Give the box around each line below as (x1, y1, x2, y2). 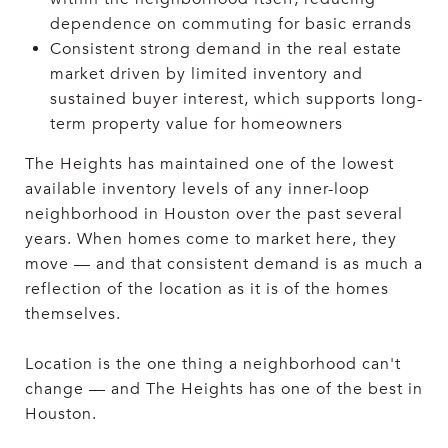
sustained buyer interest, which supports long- (49, 88, 423, 109)
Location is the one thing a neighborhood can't (25, 353, 401, 374)
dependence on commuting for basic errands (49, 13, 412, 34)
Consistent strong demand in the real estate (49, 38, 402, 59)
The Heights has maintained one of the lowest (25, 153, 394, 174)
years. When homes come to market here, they (25, 228, 397, 249)
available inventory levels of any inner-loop (25, 178, 370, 199)
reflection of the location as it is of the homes (25, 278, 389, 299)
